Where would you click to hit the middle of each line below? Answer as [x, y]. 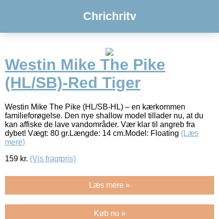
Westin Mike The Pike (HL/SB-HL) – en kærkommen [95, 107]
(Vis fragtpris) [53, 158]
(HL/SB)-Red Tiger [73, 83]
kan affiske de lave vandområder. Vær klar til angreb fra [100, 124]
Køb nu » [109, 213]
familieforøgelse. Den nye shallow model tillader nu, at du [104, 115]
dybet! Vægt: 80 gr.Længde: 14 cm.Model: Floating [93, 133]
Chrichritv [109, 16]
